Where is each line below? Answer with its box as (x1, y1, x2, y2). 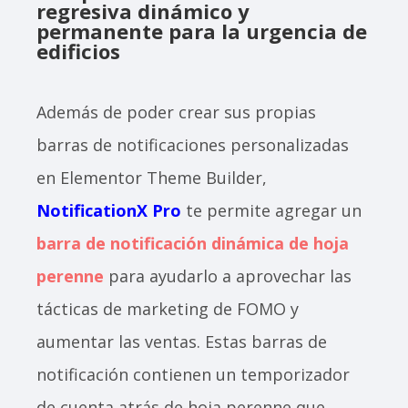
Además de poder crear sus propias (36, 101, 316, 124)
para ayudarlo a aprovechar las (104, 265, 352, 288)
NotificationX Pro (36, 199, 181, 222)
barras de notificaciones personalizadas (36, 134, 349, 157)
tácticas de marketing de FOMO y (36, 298, 299, 321)
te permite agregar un (181, 199, 362, 222)
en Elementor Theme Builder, (36, 167, 267, 189)
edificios (36, 37, 120, 66)
